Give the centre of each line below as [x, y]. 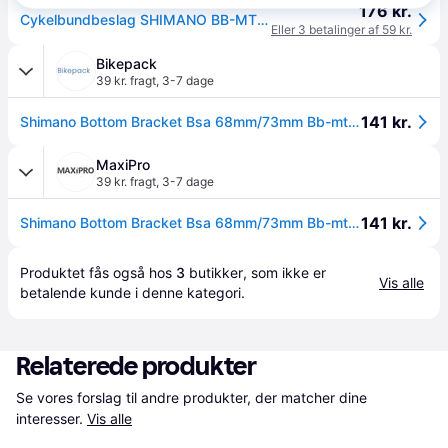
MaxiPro [123, 164]
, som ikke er [284, 272]
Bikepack [126, 63]
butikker [216, 272]
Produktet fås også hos [98, 272]
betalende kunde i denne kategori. [132, 292]
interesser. [49, 418]
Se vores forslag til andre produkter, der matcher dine [191, 397]
